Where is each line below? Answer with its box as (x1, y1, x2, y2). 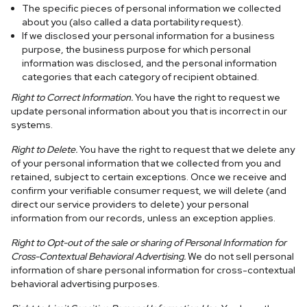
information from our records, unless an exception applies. (11, 212, 275, 224)
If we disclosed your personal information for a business (22, 29, 275, 42)
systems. (11, 119, 53, 131)
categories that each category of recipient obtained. (22, 71, 259, 83)
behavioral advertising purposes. (11, 278, 160, 290)
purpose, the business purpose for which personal (22, 43, 251, 56)
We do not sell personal (186, 250, 294, 262)
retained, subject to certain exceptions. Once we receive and (11, 171, 286, 183)
